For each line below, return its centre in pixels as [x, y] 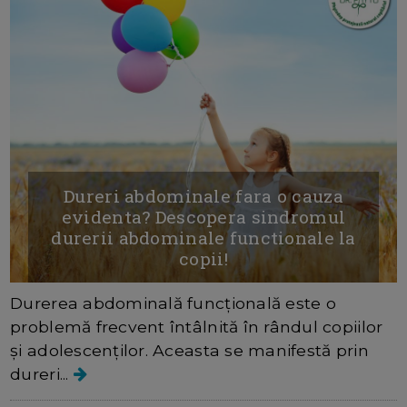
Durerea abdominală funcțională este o [173, 303]
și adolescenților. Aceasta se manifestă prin [189, 350]
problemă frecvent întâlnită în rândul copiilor [197, 326]
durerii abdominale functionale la [203, 237]
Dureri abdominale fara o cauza [203, 195]
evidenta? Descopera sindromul [203, 216]
